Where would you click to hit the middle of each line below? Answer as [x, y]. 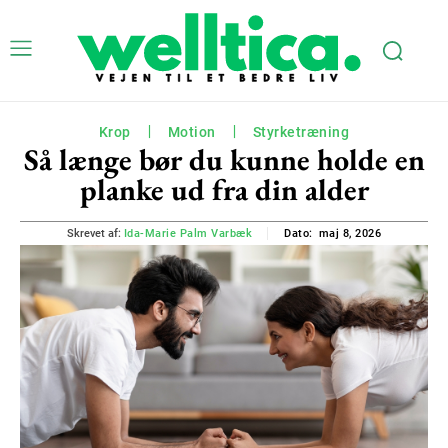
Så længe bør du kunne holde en [224, 159]
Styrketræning [301, 131]
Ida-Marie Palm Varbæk [188, 233]
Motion [191, 131]
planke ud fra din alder [224, 189]
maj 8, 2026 [350, 233]
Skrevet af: [93, 233]
